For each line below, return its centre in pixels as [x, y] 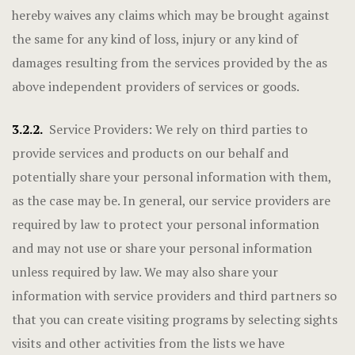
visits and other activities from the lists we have [148, 343]
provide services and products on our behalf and [150, 153]
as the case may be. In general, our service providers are [171, 200]
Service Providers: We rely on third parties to [175, 129]
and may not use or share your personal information [162, 248]
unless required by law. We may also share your [145, 272]
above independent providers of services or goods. [156, 86]
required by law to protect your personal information [166, 224]
